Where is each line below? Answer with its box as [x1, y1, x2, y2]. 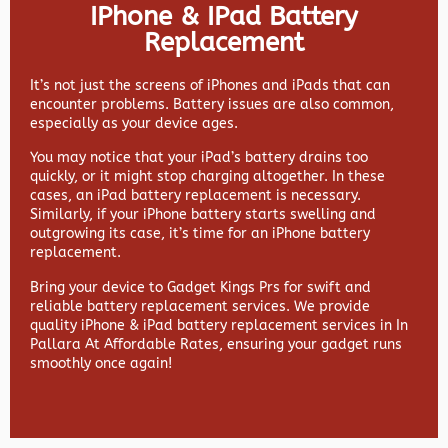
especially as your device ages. [30, 115, 238, 133]
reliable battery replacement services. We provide [30, 297, 370, 315]
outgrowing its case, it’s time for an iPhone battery [30, 225, 370, 243]
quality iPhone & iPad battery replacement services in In [30, 316, 408, 334]
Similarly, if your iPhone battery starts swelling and [30, 206, 376, 224]
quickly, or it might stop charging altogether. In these [30, 168, 385, 186]
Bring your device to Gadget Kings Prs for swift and [30, 278, 371, 296]
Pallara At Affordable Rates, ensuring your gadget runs [30, 335, 402, 353]
